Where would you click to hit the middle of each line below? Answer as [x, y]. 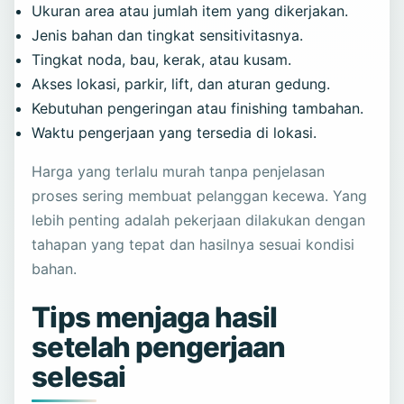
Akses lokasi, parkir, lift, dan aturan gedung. [181, 83]
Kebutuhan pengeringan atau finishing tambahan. [198, 108]
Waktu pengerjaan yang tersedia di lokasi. [174, 132]
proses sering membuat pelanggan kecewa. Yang [200, 195]
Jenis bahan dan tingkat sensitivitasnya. [168, 35]
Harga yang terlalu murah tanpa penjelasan [179, 171]
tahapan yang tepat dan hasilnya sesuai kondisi [193, 244]
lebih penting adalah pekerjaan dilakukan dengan [199, 220]
